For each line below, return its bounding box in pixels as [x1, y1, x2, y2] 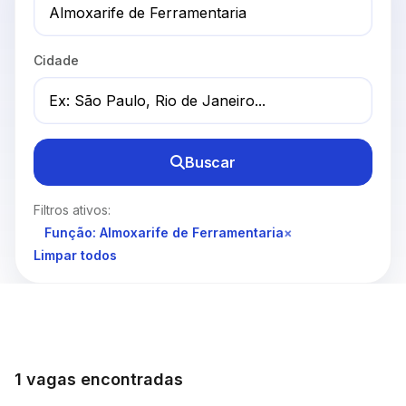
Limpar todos [34, 247, 117, 264]
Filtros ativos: [34, 202, 111, 218]
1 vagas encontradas [14, 370, 183, 390]
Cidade [34, 53, 79, 69]
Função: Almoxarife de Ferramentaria [44, 225, 284, 241]
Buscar [184, 153, 236, 172]
